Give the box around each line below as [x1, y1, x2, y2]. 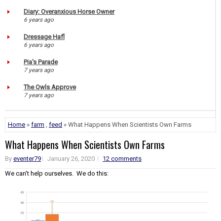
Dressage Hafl [24, 33, 65, 40]
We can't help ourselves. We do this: [5, 169, 109, 177]
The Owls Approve [24, 83, 76, 91]
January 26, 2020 [47, 154, 95, 162]
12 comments [103, 154, 142, 162]
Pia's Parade [24, 58, 58, 66]
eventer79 [13, 154, 41, 162]
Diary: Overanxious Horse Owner [24, 7, 114, 15]
